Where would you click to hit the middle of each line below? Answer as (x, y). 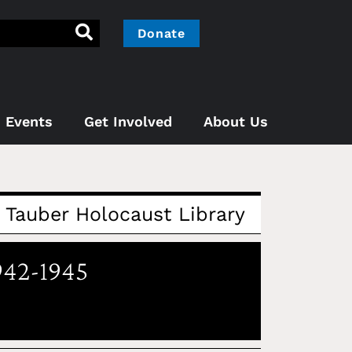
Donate (161, 33)
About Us (236, 121)
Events (29, 121)
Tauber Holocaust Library (125, 214)
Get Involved (128, 121)
